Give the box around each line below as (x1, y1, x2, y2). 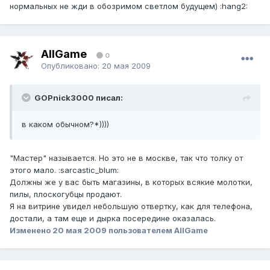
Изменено (10, 225, 52, 236)
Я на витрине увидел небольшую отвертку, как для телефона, (10, 201, 253, 212)
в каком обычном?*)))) (22, 119, 109, 130)
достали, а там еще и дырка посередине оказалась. (10, 213, 216, 224)
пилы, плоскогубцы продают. (10, 189, 122, 199)
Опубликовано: (41, 60, 102, 71)
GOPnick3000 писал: (34, 93, 123, 103)
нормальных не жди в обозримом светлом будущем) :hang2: (10, 1, 248, 11)
